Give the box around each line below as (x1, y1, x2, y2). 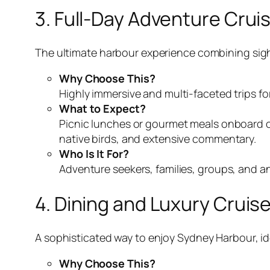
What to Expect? (59, 101, 146, 116)
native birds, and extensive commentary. (59, 131, 257, 146)
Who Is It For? (59, 146, 129, 162)
